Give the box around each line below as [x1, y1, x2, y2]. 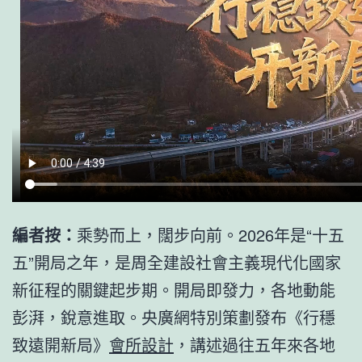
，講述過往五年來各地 [174, 332, 335, 356]
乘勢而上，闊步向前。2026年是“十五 [77, 222, 344, 246]
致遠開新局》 [12, 332, 109, 356]
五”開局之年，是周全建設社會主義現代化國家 [12, 250, 341, 274]
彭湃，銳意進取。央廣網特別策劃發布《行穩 [12, 305, 335, 329]
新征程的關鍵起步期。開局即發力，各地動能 [12, 277, 335, 301]
